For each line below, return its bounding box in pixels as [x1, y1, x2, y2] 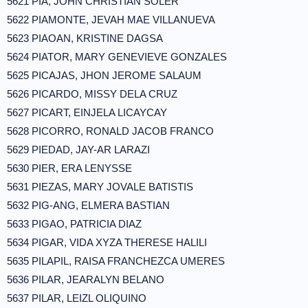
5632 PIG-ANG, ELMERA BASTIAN [7, 199, 170, 211]
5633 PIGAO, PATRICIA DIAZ [7, 218, 142, 230]
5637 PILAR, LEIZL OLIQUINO [7, 292, 146, 304]
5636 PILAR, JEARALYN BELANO [7, 274, 164, 285]
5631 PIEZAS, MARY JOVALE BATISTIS [7, 181, 193, 192]
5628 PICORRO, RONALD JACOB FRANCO [7, 125, 214, 137]
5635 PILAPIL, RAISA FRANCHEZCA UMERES [7, 255, 225, 267]
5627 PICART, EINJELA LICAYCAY [7, 107, 167, 118]
